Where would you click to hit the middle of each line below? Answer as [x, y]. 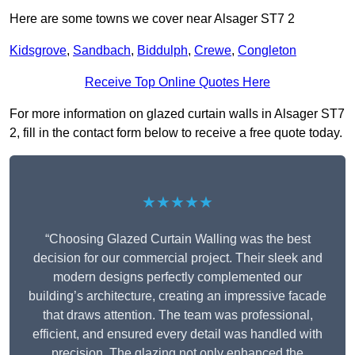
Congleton [267, 51]
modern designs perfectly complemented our [177, 277]
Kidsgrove [38, 51]
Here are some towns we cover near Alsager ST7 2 [152, 19]
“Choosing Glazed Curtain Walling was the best [177, 239]
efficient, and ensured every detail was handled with [177, 334]
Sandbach [102, 51]
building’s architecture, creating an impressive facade [177, 296]
